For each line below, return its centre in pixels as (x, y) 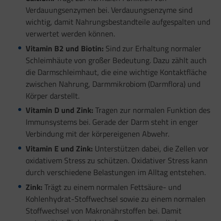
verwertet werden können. (70, 33)
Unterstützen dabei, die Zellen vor (150, 149)
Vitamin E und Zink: (59, 149)
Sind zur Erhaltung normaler (152, 48)
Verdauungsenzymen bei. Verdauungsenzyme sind (109, 10)
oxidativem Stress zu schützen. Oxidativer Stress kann (116, 161)
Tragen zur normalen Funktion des (151, 110)
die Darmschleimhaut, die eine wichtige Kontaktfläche (116, 72)
